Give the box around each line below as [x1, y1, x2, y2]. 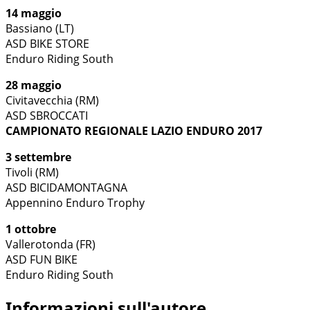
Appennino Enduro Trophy [6, 194, 145, 210]
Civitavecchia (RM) [6, 92, 99, 108]
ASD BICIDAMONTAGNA [6, 179, 127, 195]
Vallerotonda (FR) [6, 236, 95, 252]
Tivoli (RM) [6, 164, 59, 180]
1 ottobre [6, 221, 56, 237]
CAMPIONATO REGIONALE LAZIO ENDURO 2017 [6, 122, 262, 138]
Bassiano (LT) [6, 20, 74, 36]
